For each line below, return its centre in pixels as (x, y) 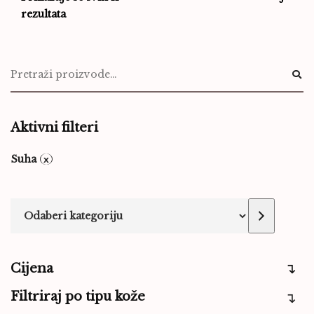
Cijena (32, 268)
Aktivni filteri (54, 128)
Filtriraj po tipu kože (78, 296)
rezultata (43, 14)
